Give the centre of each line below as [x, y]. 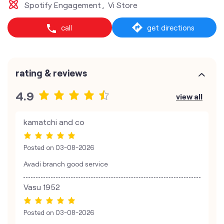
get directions [171, 27]
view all [189, 96]
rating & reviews [51, 73]
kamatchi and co [54, 122]
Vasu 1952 [42, 187]
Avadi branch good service [66, 164]
